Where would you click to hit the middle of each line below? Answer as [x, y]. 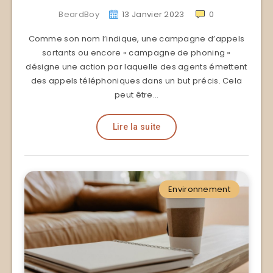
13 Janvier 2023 [153, 14]
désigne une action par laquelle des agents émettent [136, 66]
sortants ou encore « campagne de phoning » [136, 52]
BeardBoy [79, 14]
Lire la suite [136, 126]
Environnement [199, 189]
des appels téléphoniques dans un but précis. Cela [136, 80]
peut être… [136, 94]
